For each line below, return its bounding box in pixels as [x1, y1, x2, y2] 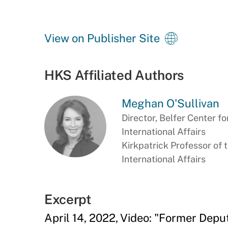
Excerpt [44, 191, 92, 207]
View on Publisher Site [44, 32, 160, 45]
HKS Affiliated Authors [44, 67, 184, 83]
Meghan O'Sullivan [121, 97, 219, 110]
